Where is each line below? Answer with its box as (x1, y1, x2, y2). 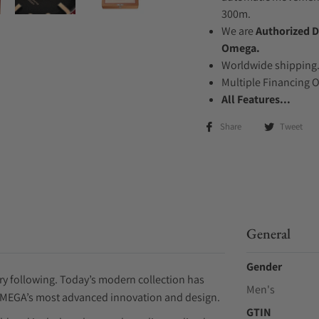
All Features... (221, 92, 291, 107)
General (246, 224, 291, 243)
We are (221, 23, 256, 38)
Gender (246, 259, 282, 274)
